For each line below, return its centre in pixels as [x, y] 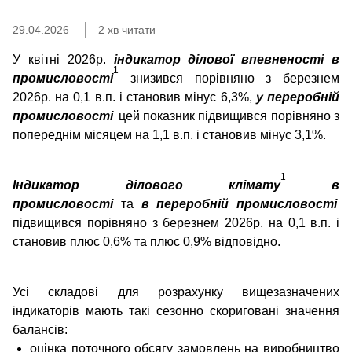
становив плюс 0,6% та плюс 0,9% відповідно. [147, 242]
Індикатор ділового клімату [147, 185]
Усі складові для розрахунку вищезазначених [176, 292]
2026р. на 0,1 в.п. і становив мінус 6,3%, [132, 97]
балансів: [40, 330]
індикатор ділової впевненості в [226, 59]
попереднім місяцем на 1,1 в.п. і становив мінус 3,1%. [169, 135]
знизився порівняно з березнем [235, 78]
